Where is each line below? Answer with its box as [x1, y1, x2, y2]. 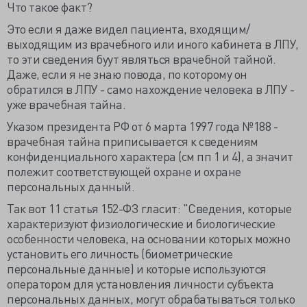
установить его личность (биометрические [7, 245, 233, 261]
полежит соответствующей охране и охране [7, 163, 241, 179]
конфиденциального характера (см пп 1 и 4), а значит [7, 148, 293, 164]
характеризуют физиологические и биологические [7, 215, 275, 231]
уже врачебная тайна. [7, 96, 125, 112]
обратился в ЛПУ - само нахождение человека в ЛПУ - [7, 81, 294, 97]
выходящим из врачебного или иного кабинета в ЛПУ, [7, 36, 299, 51]
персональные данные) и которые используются [7, 260, 267, 276]
